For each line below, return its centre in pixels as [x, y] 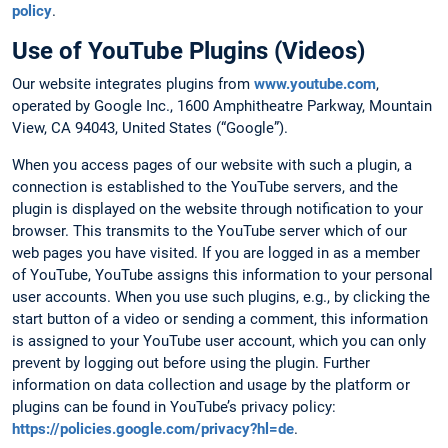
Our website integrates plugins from [133, 84]
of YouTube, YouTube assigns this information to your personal [222, 275]
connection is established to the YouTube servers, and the [205, 187]
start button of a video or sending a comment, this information [220, 319]
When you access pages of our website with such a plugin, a [212, 165]
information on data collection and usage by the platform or [211, 385]
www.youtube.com [315, 84]
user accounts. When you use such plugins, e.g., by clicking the [221, 297]
